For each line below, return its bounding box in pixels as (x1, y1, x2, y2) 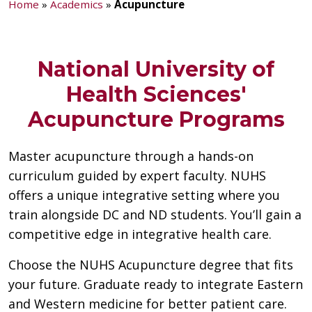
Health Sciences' (65, 81, 247, 107)
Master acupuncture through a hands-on (8, 148, 253, 165)
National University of (38, 56, 274, 82)
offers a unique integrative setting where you (8, 187, 280, 204)
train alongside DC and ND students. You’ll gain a (8, 206, 302, 224)
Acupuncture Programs (27, 106, 285, 132)
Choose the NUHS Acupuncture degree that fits (8, 256, 293, 274)
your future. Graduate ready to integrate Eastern (8, 276, 303, 293)
